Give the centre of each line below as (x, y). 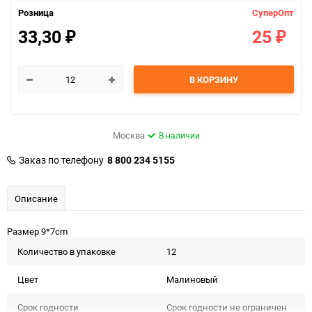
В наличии (179, 135)
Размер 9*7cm (37, 232)
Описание (36, 199)
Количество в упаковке (67, 252)
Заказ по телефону (61, 160)
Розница (36, 13)
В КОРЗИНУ (213, 80)
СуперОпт (273, 13)
